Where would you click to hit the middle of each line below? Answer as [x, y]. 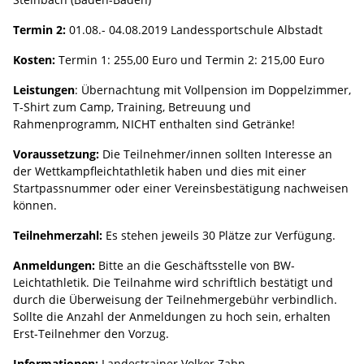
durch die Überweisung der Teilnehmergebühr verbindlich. [175, 299]
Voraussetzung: [56, 154]
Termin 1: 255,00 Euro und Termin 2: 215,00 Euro [190, 59]
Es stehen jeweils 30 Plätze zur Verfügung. [219, 235]
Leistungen [44, 89]
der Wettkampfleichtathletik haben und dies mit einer [160, 171]
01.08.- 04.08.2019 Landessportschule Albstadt [194, 29]
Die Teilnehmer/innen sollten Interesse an [216, 154]
